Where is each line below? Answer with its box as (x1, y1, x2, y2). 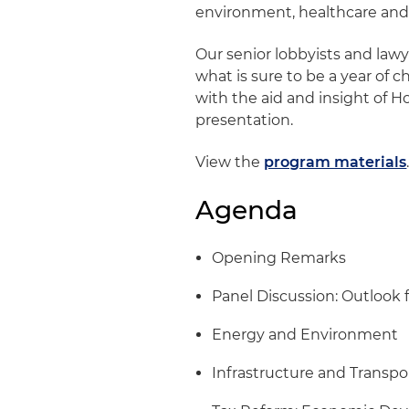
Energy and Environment (212, 326, 403, 343)
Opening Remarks (212, 249, 347, 267)
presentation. (195, 111, 294, 129)
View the (195, 153, 265, 171)
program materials (264, 153, 407, 171)
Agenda (195, 194, 299, 225)
